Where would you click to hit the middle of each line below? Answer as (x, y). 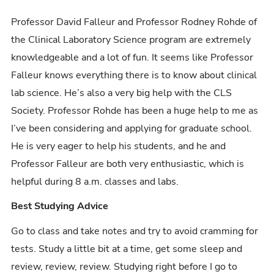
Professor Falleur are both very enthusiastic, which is (128, 164)
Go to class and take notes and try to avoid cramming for (135, 231)
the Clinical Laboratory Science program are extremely (131, 39)
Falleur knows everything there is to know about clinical (134, 75)
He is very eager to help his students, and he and (119, 146)
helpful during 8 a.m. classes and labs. (95, 181)
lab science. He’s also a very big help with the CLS (122, 93)
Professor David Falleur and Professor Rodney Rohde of (134, 22)
